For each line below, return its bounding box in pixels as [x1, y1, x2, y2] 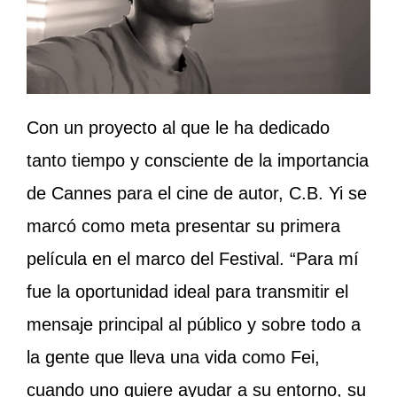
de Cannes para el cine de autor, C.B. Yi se [27, 183, 367, 204]
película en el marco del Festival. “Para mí [27, 249, 359, 269]
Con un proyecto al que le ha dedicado [27, 118, 330, 138]
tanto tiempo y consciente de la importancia [27, 151, 369, 171]
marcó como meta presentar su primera [27, 216, 340, 237]
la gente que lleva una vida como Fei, [27, 347, 320, 368]
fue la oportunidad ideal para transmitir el [27, 282, 348, 302]
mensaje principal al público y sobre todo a [27, 315, 361, 335]
